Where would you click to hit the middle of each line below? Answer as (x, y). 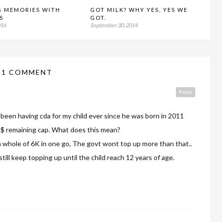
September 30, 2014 (114, 25)
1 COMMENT (27, 72)
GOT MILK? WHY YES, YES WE (139, 9)
